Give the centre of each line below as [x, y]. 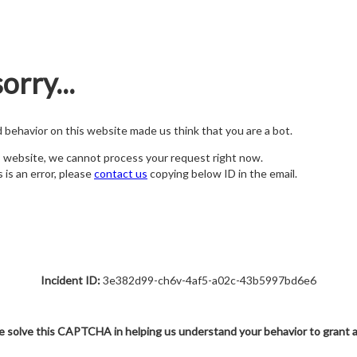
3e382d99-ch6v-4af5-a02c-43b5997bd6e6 [208, 280]
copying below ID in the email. [222, 174]
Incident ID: [71, 280]
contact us [121, 174]
